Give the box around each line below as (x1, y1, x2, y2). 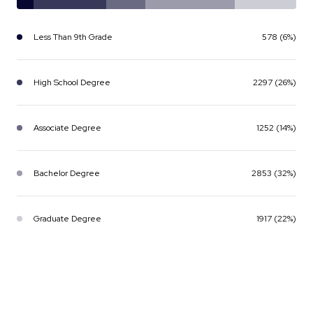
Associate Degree (34, 122, 101, 133)
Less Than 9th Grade (34, 31, 112, 43)
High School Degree (34, 76, 110, 88)
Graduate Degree (34, 212, 101, 224)
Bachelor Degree (34, 167, 100, 179)
